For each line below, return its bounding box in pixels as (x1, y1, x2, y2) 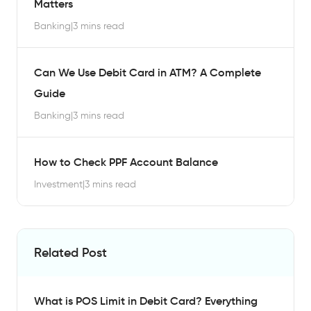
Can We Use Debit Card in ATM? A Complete (34, 65, 261, 79)
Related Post (34, 245, 107, 260)
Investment (34, 178, 83, 190)
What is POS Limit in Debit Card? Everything (34, 294, 258, 308)
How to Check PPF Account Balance (34, 155, 221, 169)
